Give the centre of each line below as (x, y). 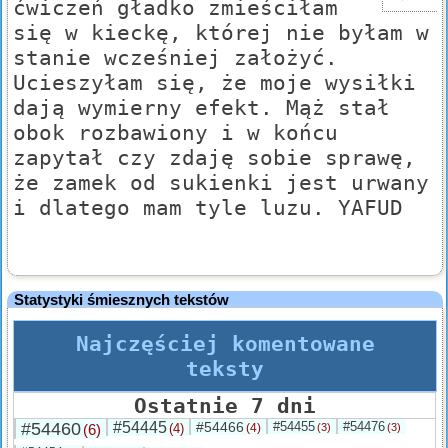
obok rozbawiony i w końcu (175, 133)
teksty (225, 369)
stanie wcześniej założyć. (175, 58)
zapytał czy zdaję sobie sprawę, (214, 158)
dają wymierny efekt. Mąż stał (201, 108)
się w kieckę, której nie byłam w (221, 33)
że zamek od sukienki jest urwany (221, 183)
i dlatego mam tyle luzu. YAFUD (208, 208)
